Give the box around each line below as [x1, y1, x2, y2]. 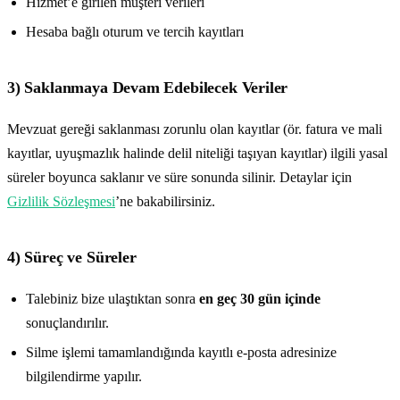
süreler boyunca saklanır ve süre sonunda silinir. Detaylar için [7, 169, 352, 185]
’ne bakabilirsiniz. [115, 193, 215, 209]
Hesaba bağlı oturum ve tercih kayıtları [25, 24, 244, 40]
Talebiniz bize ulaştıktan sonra [25, 290, 199, 306]
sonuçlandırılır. [25, 314, 109, 330]
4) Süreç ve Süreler [7, 248, 137, 267]
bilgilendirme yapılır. [25, 369, 142, 385]
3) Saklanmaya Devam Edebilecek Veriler [7, 79, 288, 97]
